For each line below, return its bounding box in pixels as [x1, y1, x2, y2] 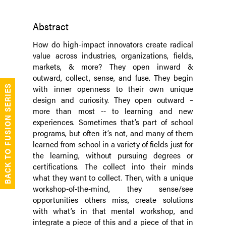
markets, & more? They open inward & [33, 61, 193, 73]
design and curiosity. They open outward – [33, 94, 193, 106]
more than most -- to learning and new [33, 105, 193, 117]
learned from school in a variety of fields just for [33, 138, 193, 150]
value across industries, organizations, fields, [33, 49, 193, 62]
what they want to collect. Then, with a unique [33, 172, 193, 184]
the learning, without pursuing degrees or [33, 149, 193, 161]
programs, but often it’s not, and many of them [33, 127, 193, 139]
